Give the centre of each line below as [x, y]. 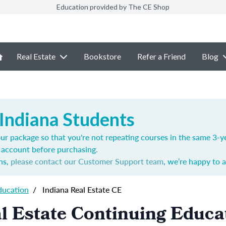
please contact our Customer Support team [87, 161]
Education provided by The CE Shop [113, 7]
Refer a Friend [161, 56]
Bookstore [102, 56]
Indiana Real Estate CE [81, 189]
